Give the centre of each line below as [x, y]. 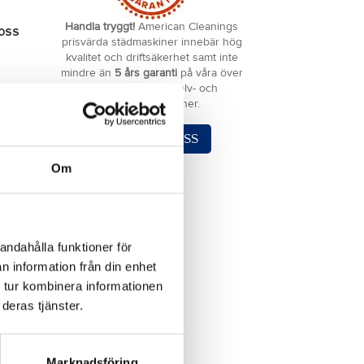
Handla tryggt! [100, 26]
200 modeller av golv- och [152, 88]
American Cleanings [187, 26]
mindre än [87, 73]
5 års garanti [145, 73]
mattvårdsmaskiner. [152, 104]
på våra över [210, 73]
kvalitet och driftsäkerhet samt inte [152, 57]
